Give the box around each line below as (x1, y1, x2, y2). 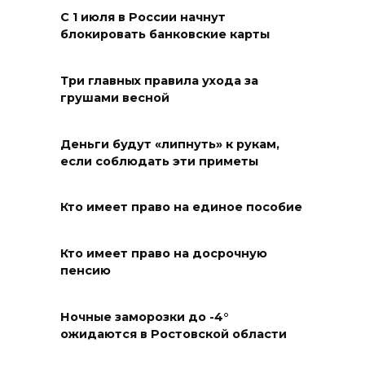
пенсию (60, 263, 111, 279)
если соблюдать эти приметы (60, 154, 258, 169)
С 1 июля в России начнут (60, 10, 226, 25)
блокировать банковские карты (60, 27, 270, 42)
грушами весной (60, 90, 169, 106)
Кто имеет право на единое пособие (60, 200, 302, 215)
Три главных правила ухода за (60, 73, 258, 89)
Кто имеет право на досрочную (60, 246, 267, 262)
